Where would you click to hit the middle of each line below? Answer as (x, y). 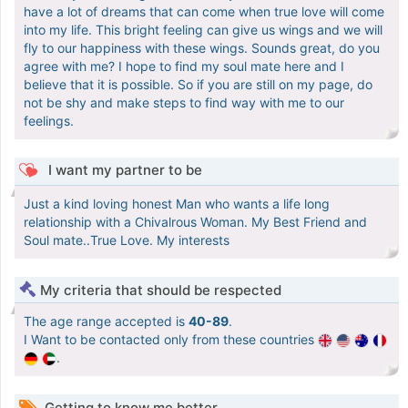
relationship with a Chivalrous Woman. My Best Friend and (195, 222)
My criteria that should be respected (161, 291)
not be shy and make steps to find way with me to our (184, 103)
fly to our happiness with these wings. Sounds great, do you (202, 48)
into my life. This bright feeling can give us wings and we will (203, 30)
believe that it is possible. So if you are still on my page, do (198, 85)
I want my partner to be (123, 170)
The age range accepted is (106, 321)
